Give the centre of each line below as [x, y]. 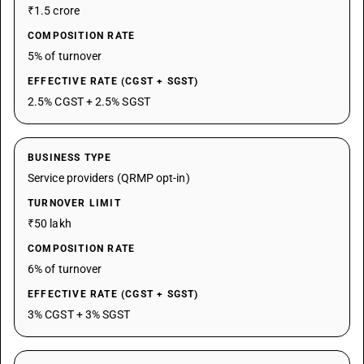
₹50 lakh [50, 223]
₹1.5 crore [54, 11]
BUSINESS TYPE [70, 158]
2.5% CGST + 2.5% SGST [89, 102]
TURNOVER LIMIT [74, 203]
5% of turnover [65, 56]
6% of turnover [65, 269]
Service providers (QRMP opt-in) [109, 178]
